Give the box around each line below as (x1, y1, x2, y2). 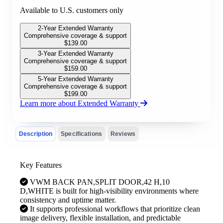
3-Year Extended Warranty (37, 49, 113, 57)
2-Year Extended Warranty (37, 24, 113, 32)
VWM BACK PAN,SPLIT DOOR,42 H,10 (30, 177, 170, 186)
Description (18, 130, 53, 137)
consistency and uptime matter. (20, 195, 116, 204)
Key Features (20, 160, 62, 169)
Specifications (61, 130, 102, 137)
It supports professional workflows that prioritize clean (30, 204, 200, 213)
